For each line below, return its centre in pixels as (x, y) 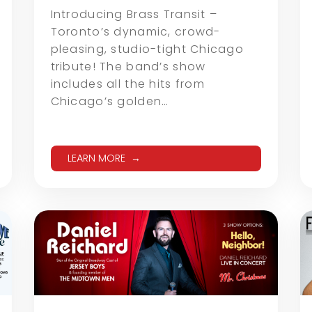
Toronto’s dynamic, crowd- (135, 31)
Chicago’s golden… (110, 101)
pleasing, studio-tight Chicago (147, 49)
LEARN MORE (96, 158)
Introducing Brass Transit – (134, 14)
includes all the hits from (127, 84)
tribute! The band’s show (128, 66)
